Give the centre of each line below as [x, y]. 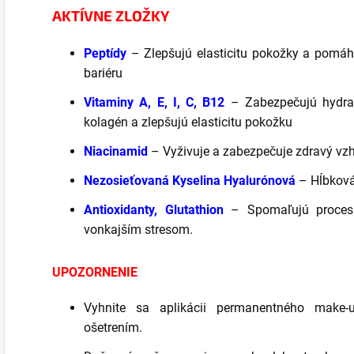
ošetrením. [113, 328]
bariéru [103, 73]
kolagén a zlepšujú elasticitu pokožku [188, 122]
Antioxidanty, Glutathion [154, 210]
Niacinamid [116, 151]
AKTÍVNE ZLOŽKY [111, 15]
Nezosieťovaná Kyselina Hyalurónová [190, 181]
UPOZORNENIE [95, 272]
